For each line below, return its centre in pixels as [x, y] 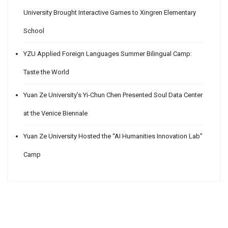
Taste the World [46, 72]
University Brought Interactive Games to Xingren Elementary [110, 13]
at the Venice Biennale [55, 113]
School [34, 31]
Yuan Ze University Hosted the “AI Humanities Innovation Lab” [113, 136]
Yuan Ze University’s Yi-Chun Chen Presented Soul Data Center [113, 95]
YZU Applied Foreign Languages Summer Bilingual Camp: [108, 54]
